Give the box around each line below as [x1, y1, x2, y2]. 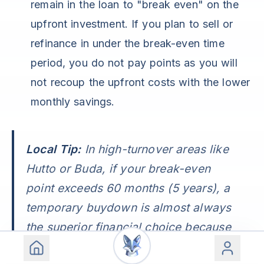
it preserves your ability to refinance [26, 239, 224, 254]
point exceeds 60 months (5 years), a [26, 181, 230, 196]
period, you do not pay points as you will [31, 57, 237, 70]
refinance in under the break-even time [31, 37, 225, 50]
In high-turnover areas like [81, 142, 229, 157]
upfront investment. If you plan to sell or [31, 18, 233, 31]
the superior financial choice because [26, 220, 231, 235]
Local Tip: [26, 142, 81, 157]
